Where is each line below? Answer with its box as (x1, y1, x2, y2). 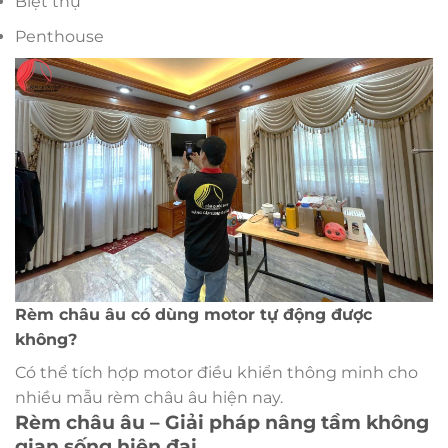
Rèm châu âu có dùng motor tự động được (15, 305, 372, 325)
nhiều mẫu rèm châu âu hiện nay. (15, 388, 283, 408)
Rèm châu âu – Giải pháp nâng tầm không (15, 410, 429, 435)
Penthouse (15, 26, 104, 46)
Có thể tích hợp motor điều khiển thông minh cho (15, 363, 418, 383)
